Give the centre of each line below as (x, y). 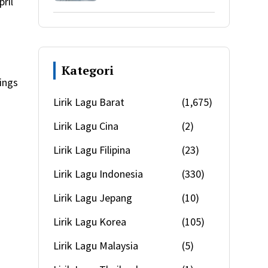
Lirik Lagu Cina (86, 126)
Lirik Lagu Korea (90, 222)
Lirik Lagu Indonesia (98, 174)
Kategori (88, 71)
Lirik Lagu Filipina (92, 150)
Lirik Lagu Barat (89, 102)
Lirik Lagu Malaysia (96, 246)
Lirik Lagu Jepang (93, 198)
